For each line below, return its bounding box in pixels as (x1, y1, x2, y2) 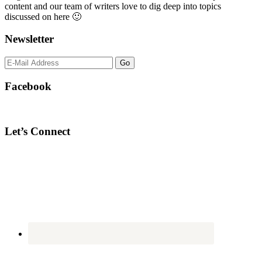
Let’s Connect (5, 125, 70, 138)
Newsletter (5, 33, 54, 46)
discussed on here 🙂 (5, 11, 81, 22)
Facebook (5, 80, 51, 92)
